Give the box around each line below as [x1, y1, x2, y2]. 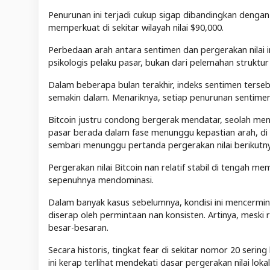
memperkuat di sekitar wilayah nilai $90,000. [48, 22, 226, 34]
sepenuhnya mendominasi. [48, 174, 156, 186]
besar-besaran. [48, 222, 108, 234]
